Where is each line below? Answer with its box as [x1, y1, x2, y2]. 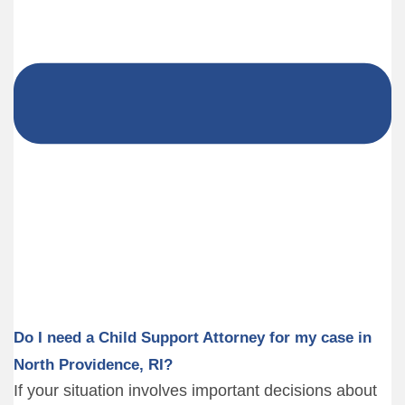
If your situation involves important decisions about [14, 381, 377, 400]
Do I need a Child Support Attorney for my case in [14, 329, 372, 347]
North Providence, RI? [14, 356, 173, 374]
